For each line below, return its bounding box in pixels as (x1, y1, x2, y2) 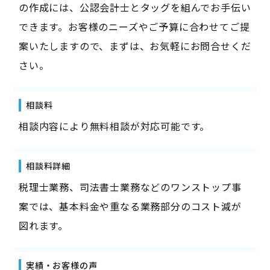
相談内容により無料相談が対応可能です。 (18, 118, 210, 133)
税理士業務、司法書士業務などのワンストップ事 (18, 179, 242, 194)
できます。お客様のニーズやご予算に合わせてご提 (18, 19, 250, 34)
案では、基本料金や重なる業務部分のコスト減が (18, 198, 242, 213)
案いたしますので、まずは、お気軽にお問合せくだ (18, 38, 251, 53)
